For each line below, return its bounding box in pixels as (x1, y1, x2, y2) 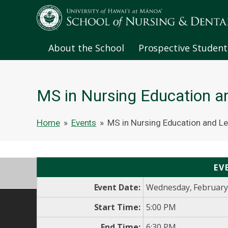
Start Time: (94, 202, 140, 213)
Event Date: (94, 182, 140, 193)
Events (71, 118, 97, 128)
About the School (48, 42, 124, 54)
